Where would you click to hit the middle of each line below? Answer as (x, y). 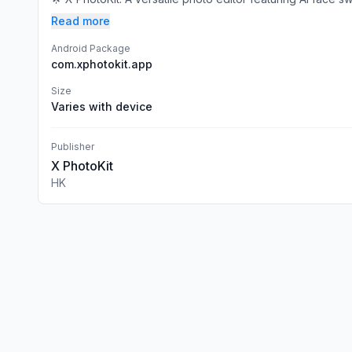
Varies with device (102, 106)
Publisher (73, 147)
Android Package (91, 48)
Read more (81, 21)
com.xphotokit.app (102, 64)
